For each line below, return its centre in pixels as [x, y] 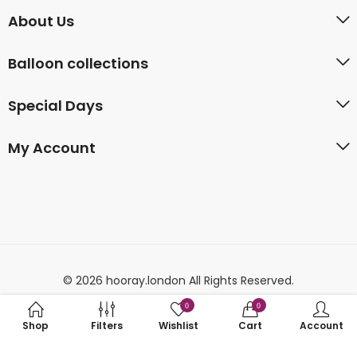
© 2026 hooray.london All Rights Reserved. [178, 280]
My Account [52, 147]
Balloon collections [78, 63]
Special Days [55, 105]
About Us [41, 21]
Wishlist [178, 325]
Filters [107, 325]
